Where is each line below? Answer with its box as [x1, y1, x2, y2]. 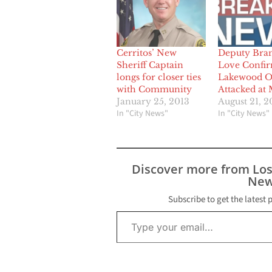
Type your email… [116, 205, 145, 217]
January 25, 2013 [117, 96, 189, 107]
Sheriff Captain [117, 59, 183, 71]
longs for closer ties [117, 72, 201, 83]
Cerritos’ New [117, 47, 177, 59]
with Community [117, 84, 192, 95]
